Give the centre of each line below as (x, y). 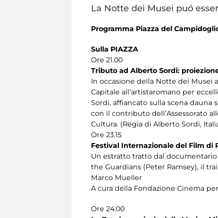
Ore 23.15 (106, 135)
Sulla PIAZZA (115, 49)
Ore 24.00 (108, 209)
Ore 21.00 (107, 60)
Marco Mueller (117, 177)
